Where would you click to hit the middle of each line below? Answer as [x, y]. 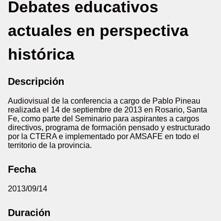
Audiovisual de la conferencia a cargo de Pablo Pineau [104, 101]
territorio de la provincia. [50, 145]
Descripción [36, 81]
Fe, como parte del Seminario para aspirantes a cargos [104, 119]
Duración [29, 213]
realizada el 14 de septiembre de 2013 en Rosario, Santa [108, 110]
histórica [41, 54]
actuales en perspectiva [98, 31]
